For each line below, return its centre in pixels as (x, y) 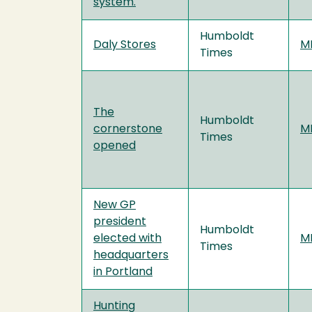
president (120, 222)
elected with (127, 239)
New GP (115, 205)
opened (115, 146)
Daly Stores (125, 45)
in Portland (123, 272)
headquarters (131, 255)
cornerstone (128, 129)
